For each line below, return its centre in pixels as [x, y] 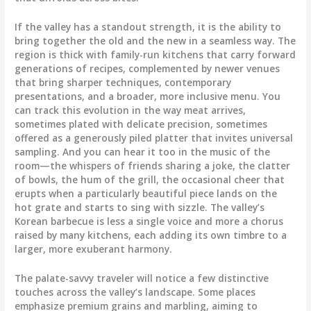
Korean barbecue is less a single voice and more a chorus [149, 221]
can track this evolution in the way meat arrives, [131, 110]
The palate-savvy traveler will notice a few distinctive [142, 278]
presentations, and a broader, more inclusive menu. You [148, 96]
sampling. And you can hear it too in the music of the [143, 152]
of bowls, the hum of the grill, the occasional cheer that [150, 180]
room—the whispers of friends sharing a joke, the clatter [153, 166]
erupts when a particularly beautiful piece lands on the [146, 194]
